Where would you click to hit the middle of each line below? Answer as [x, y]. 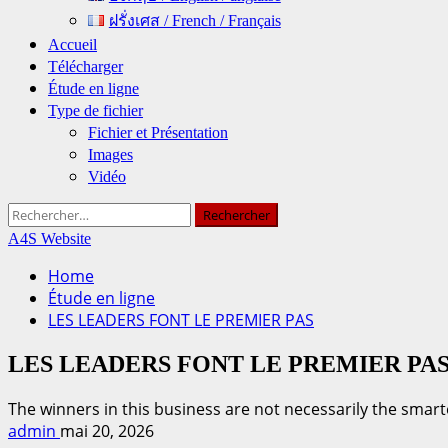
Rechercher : [54, 212]
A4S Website [49, 238]
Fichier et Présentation [158, 132]
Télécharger [85, 66]
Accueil [72, 44]
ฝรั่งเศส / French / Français [194, 20]
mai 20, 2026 [107, 430]
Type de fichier [95, 110]
